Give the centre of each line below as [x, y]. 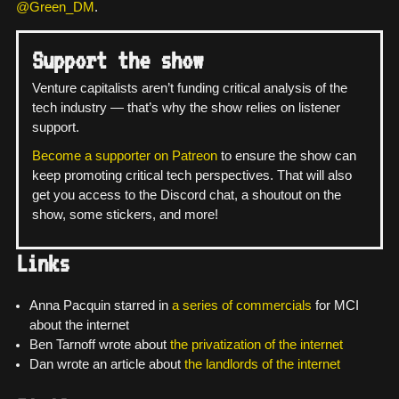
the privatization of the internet [256, 345]
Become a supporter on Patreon [125, 156]
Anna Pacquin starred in [100, 306]
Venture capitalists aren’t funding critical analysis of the [190, 88]
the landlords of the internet [262, 365]
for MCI [335, 306]
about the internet [79, 326]
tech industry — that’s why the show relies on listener [186, 108]
